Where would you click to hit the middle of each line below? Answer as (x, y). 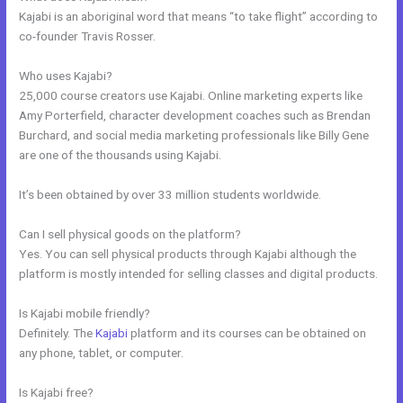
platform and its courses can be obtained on (247, 332)
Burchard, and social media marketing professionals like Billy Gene (194, 135)
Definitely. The (58, 332)
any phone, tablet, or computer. (102, 352)
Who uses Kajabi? (66, 76)
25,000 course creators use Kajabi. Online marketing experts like (191, 96)
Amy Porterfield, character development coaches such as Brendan (195, 116)
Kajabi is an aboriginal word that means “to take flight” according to (199, 17)
